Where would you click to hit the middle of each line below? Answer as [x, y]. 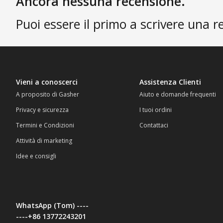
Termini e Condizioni [45, 125]
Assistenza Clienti [170, 82]
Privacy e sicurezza [42, 110]
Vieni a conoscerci [47, 82]
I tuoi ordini [156, 110]
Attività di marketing [44, 140]
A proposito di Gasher [48, 94]
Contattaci [154, 125]
